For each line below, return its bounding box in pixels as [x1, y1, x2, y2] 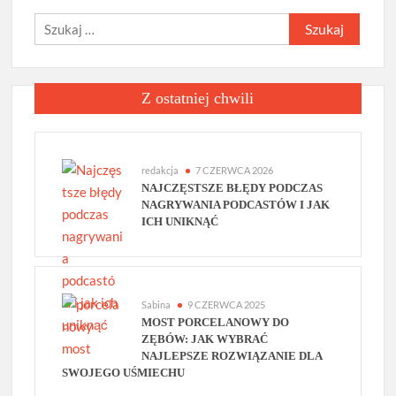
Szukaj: [288, 15, 331, 32]
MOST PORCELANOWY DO [141, 316, 290, 329]
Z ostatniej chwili [141, 89, 255, 107]
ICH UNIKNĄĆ [141, 215, 219, 228]
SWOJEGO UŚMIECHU [62, 366, 186, 379]
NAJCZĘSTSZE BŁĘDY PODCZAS [141, 181, 324, 194]
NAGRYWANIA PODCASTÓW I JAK [141, 198, 331, 211]
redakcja [141, 164, 179, 176]
